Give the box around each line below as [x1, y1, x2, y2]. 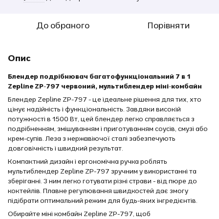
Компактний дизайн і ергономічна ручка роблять [8, 157, 167, 166]
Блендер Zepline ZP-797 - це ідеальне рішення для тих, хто [8, 95, 201, 104]
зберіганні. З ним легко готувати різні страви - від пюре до [8, 176, 197, 185]
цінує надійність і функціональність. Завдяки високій [8, 105, 181, 113]
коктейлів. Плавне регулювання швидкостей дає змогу [8, 186, 188, 195]
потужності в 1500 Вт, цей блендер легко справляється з [8, 114, 195, 123]
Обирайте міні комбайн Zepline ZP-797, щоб [8, 209, 151, 218]
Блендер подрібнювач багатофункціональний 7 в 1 [8, 72, 190, 81]
